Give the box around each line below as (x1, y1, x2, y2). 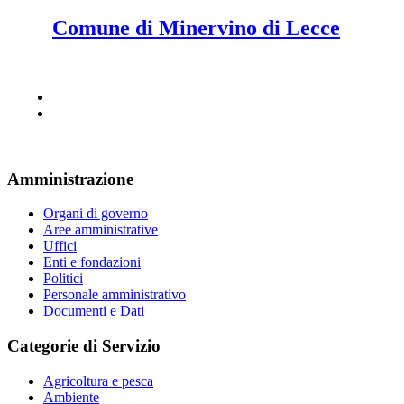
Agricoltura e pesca (43, 372, 153, 389)
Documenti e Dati (43, 303, 144, 319)
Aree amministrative (43, 222, 158, 238)
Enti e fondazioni (43, 254, 141, 271)
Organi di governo (43, 206, 148, 222)
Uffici (43, 238, 77, 254)
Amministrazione (7, 169, 133, 188)
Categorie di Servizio (7, 336, 161, 356)
